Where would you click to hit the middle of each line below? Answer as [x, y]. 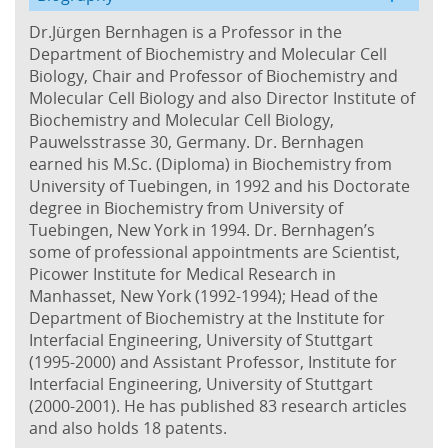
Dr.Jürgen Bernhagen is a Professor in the [185, 31]
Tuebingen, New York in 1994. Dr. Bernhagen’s [202, 229]
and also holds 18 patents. [128, 427]
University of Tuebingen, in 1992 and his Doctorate [219, 185]
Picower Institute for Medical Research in [182, 273]
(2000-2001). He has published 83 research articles [218, 405]
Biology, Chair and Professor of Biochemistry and [213, 75]
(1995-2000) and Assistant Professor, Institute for [213, 361]
